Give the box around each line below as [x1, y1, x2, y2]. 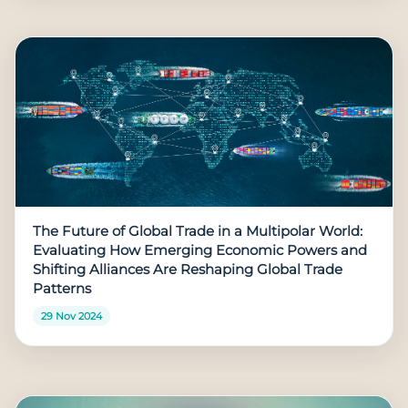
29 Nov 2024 [40, 310, 102, 323]
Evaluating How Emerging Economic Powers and [33, 242, 368, 260]
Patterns [33, 280, 92, 298]
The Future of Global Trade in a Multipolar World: [33, 223, 363, 240]
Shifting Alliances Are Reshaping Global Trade [33, 261, 343, 279]
